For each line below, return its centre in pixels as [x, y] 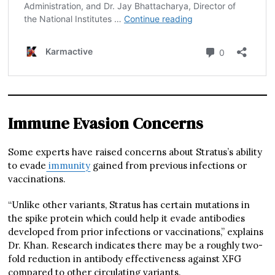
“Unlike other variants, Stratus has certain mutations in [129, 204]
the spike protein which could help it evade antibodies [127, 218]
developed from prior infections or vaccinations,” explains [136, 231]
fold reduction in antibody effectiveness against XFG [125, 258]
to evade [27, 165]
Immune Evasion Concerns [106, 123]
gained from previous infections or [169, 165]
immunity [68, 165]
